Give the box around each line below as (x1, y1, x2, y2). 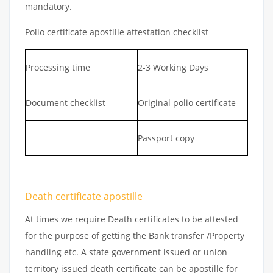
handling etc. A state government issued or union (25, 246, 227, 258)
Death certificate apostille (25, 189, 143, 203)
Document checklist (26, 96, 105, 108)
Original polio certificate (138, 96, 236, 108)
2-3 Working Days (138, 61, 208, 73)
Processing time (26, 61, 90, 73)
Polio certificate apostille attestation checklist (25, 26, 208, 38)
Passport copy (138, 132, 194, 144)
